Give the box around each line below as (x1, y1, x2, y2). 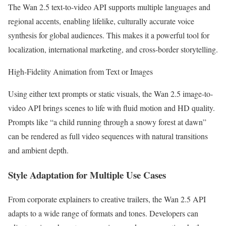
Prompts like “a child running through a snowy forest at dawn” (8, 116, 206, 127)
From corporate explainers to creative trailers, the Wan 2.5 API (8, 194, 206, 205)
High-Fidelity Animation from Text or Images (8, 66, 153, 77)
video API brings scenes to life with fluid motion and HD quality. (8, 102, 215, 113)
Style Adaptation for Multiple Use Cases (8, 167, 166, 182)
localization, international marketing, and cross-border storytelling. (8, 43, 218, 54)
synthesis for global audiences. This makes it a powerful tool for (8, 29, 209, 40)
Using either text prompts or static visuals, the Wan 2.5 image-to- (8, 88, 213, 99)
